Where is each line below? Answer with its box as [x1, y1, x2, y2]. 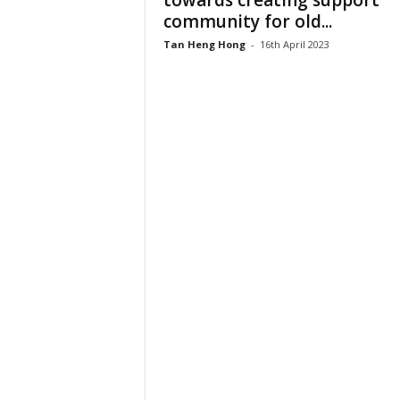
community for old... [162, 10, 332, 33]
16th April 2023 [259, 37, 329, 51]
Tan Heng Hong [162, 37, 246, 51]
